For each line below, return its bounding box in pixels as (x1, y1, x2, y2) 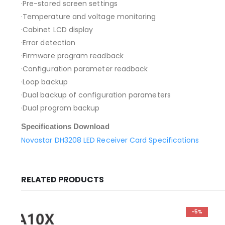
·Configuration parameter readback (21, 64, 148, 74)
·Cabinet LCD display (21, 25, 93, 35)
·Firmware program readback (21, 51, 124, 61)
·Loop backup (21, 77, 68, 87)
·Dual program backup (21, 103, 100, 114)
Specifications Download (21, 122, 109, 131)
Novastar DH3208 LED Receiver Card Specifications (21, 135, 199, 146)
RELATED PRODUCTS (21, 174, 104, 186)
